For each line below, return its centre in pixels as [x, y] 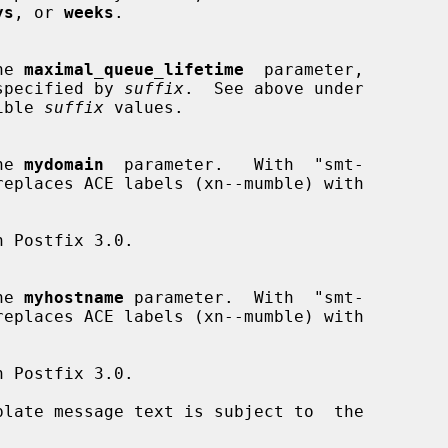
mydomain [64, 164]
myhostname [74, 297]
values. [144, 107]
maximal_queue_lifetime [134, 69]
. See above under [274, 88]
